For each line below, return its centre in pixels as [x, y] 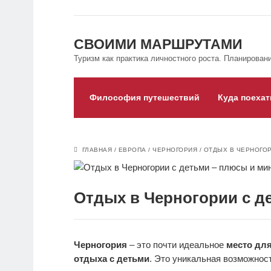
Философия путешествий [145, 98]
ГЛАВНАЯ [97, 150]
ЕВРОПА [132, 150]
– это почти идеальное [177, 245]
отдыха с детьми [112, 259]
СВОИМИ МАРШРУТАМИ [158, 44]
